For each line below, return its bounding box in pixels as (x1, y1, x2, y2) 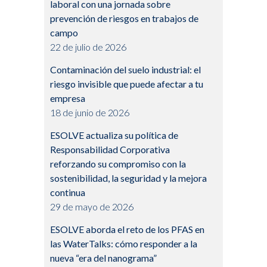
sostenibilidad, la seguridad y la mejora (50, 172, 207, 184)
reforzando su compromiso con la (50, 158, 186, 170)
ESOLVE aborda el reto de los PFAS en (50, 223, 204, 235)
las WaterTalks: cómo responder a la (50, 238, 197, 250)
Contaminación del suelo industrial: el (50, 64, 201, 76)
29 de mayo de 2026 (50, 201, 133, 213)
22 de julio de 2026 (50, 41, 126, 53)
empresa (50, 92, 85, 104)
